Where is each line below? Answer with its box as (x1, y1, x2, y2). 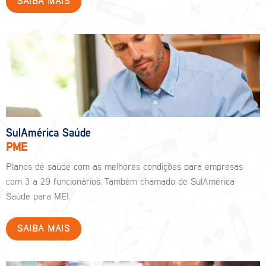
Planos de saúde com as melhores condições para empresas (5, 163, 243, 173)
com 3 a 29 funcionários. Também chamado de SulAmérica (5, 178, 235, 188)
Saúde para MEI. (5, 192, 70, 202)
